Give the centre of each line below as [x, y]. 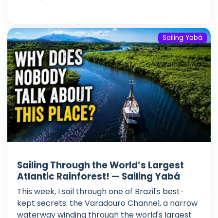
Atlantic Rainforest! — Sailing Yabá [99, 177]
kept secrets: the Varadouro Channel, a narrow [107, 203]
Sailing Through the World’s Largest [100, 165]
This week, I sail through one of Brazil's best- [101, 192]
